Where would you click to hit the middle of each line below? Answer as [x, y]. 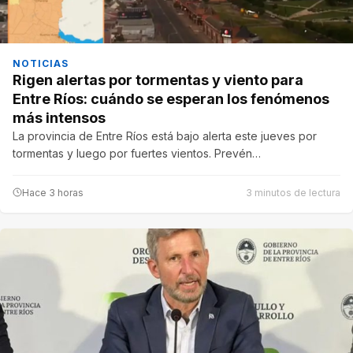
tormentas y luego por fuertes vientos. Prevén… [137, 153]
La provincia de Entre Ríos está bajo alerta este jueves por [165, 136]
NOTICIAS [41, 63]
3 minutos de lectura [293, 192]
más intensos [59, 117]
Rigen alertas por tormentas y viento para [158, 80]
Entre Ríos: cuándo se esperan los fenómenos [171, 98]
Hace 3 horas [53, 192]
